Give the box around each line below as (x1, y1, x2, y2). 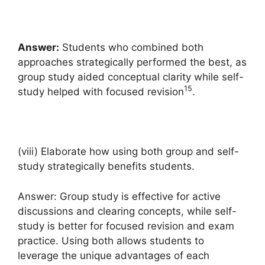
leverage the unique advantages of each (18, 249, 209, 261)
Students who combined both (59, 41, 203, 53)
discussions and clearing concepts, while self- (18, 205, 237, 217)
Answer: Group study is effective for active (18, 190, 221, 202)
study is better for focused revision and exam (18, 219, 234, 232)
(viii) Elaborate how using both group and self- (18, 146, 239, 157)
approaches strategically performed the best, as (18, 56, 247, 68)
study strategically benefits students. (18, 160, 195, 172)
